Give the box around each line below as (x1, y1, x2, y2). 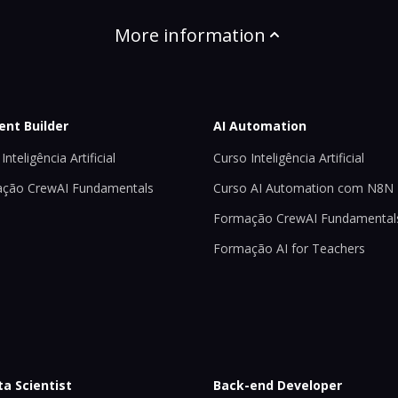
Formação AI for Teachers (213, 240, 365, 258)
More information (115, 22, 266, 47)
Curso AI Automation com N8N (213, 179, 394, 197)
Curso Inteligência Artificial (213, 149, 364, 167)
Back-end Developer (213, 376, 342, 394)
